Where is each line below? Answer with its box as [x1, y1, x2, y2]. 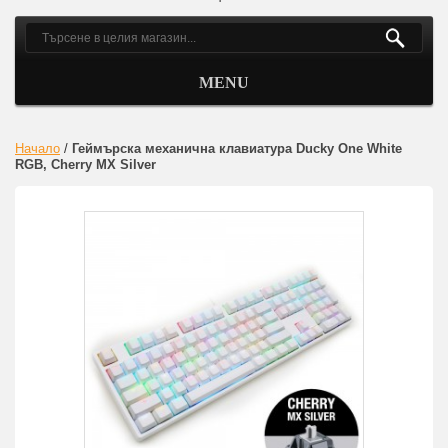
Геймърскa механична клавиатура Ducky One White [72, 141, 402, 157]
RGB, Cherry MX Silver [15, 157, 156, 173]
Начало [15, 141, 60, 157]
